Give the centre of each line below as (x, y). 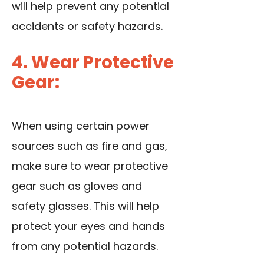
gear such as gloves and (77, 186)
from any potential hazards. (85, 246)
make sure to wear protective (90, 166)
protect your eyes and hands (88, 226)
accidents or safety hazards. (87, 26)
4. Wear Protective (93, 62)
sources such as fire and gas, (90, 146)
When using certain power (81, 126)
